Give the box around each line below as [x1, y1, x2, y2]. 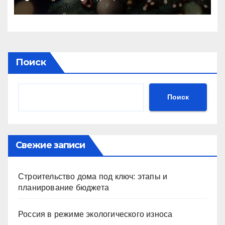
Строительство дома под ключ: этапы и [18, 172, 168, 181]
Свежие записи [16, 139, 85, 151]
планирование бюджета [18, 183, 109, 192]
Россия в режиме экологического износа [18, 209, 173, 218]
